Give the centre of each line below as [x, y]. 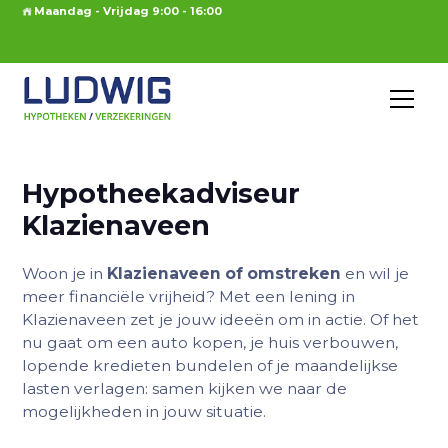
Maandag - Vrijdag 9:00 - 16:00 [128, 11]
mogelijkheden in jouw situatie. [144, 411]
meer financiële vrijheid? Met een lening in [189, 296]
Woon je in [65, 273]
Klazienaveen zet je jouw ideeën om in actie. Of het [221, 319]
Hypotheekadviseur [161, 194]
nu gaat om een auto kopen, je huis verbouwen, [210, 342]
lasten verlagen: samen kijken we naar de [185, 388]
